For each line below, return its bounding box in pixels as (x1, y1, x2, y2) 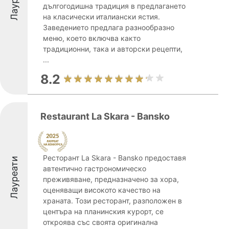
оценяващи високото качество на (43, 186, 161, 194)
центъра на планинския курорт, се (43, 207, 164, 216)
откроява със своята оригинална (43, 218, 158, 226)
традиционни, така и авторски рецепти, (43, 44, 182, 53)
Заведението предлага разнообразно (43, 23, 174, 32)
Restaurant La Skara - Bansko (40, 111, 170, 122)
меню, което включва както (43, 34, 141, 42)
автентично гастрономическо (43, 164, 146, 173)
